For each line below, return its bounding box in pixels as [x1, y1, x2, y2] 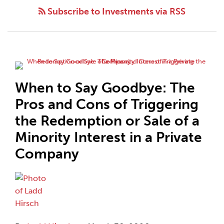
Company [15, 145, 79, 162]
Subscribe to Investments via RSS [45, 6, 185, 17]
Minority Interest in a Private [15, 129, 202, 145]
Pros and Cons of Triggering [15, 96, 198, 112]
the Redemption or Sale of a [15, 112, 199, 129]
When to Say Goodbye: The [15, 79, 195, 96]
